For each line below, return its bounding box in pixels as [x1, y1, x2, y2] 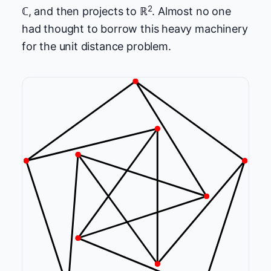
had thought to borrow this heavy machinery [22, 22, 248, 36]
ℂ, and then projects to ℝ [22, 5, 148, 18]
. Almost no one [152, 5, 231, 18]
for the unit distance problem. [22, 40, 171, 53]
